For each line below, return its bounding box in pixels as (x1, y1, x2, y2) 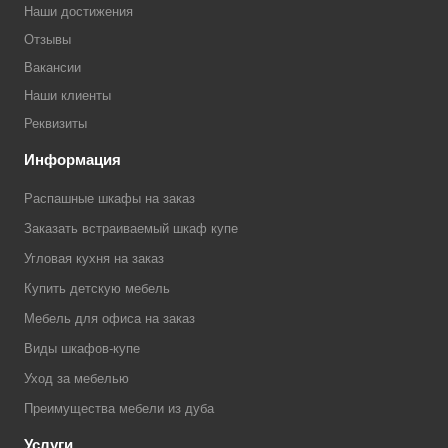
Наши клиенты (24, 88, 111, 103)
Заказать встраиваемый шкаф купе (24, 221, 238, 236)
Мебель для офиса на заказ (24, 311, 195, 326)
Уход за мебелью (24, 371, 129, 386)
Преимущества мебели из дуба (24, 401, 214, 416)
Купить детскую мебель (24, 281, 170, 296)
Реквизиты (24, 116, 87, 131)
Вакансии (24, 60, 81, 75)
